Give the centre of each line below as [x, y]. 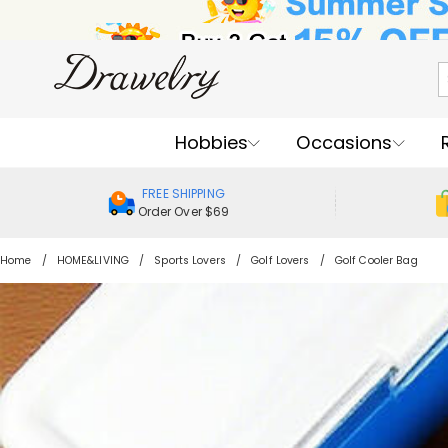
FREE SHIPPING [183, 193]
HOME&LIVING [93, 260]
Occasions [344, 142]
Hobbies [211, 142]
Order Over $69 [183, 211]
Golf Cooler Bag [376, 260]
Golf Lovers [280, 260]
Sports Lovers [190, 260]
